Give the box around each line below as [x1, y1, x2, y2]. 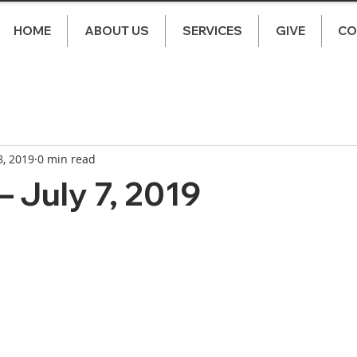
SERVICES [182, 23, 242, 38]
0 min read [37, 151, 96, 167]
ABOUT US [84, 23, 149, 38]
